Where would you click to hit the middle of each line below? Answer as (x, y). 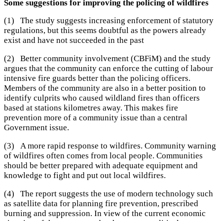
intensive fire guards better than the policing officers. (97, 78)
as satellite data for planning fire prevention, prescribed (101, 203)
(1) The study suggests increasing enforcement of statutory (109, 21)
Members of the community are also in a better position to (105, 88)
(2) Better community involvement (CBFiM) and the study (107, 59)
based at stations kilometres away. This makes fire (91, 108)
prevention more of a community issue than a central (96, 118)
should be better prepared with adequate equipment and (101, 166)
